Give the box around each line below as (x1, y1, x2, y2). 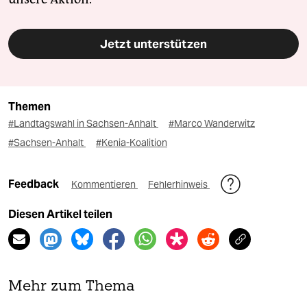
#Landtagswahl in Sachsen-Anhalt (8, 117, 158, 130)
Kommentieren (71, 178, 138, 191)
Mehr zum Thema (8, 280, 135, 295)
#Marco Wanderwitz (169, 117, 255, 130)
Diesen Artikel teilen (8, 208, 112, 221)
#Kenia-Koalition (96, 136, 167, 149)
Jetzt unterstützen (100, 36, 207, 52)
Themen (8, 100, 51, 114)
